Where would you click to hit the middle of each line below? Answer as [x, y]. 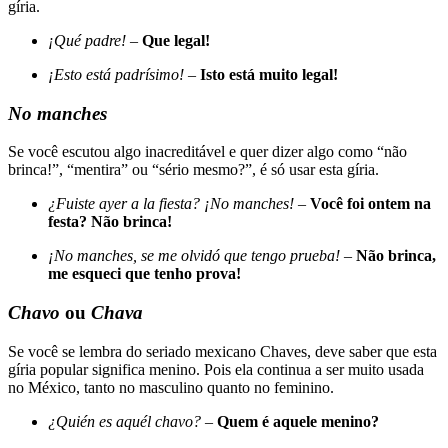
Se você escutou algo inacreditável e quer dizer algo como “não [207, 152]
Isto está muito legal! [269, 75]
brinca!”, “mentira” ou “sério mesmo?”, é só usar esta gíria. [193, 170]
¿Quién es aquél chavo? [124, 421]
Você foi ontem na [370, 204]
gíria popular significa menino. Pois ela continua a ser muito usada [216, 369]
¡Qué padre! [87, 41]
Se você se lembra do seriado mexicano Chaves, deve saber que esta [222, 351]
